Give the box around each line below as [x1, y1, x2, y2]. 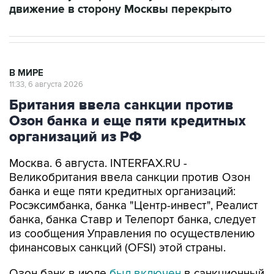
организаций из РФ [9, 128, 141, 146]
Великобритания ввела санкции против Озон [9, 171, 250, 185]
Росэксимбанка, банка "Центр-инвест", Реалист [9, 199, 258, 213]
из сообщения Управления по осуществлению [9, 227, 255, 241]
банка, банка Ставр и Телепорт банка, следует [9, 213, 256, 227]
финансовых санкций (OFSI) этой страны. [9, 241, 226, 255]
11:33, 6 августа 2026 [9, 80, 83, 89]
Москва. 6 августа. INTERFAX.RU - [9, 157, 187, 171]
